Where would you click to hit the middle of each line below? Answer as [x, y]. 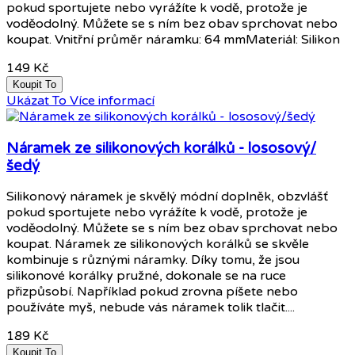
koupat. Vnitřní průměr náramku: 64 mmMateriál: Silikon [173, 40]
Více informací [112, 101]
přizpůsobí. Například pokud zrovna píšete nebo [152, 292]
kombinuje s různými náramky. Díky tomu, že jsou [153, 260]
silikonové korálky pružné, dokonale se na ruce [146, 276]
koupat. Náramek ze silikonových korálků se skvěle [158, 244]
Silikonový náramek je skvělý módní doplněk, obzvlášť [167, 197]
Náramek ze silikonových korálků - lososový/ [161, 148]
